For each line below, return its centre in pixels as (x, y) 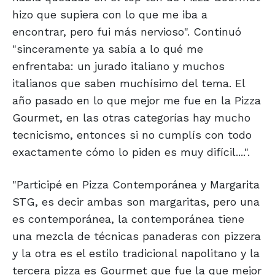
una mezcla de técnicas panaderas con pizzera (137, 236)
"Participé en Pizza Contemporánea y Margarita (136, 185)
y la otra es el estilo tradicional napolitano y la (136, 254)
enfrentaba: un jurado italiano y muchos (118, 66)
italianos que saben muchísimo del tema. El (129, 83)
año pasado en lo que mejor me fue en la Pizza (137, 101)
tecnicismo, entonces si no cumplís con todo (132, 135)
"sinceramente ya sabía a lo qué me (108, 49)
